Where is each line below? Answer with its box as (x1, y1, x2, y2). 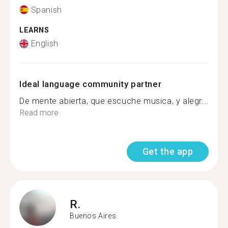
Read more (19, 108, 59, 118)
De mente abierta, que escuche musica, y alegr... (19, 96, 209, 106)
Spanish (31, 5, 62, 15)
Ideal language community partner (19, 79, 162, 89)
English (31, 39, 59, 48)
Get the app (142, 146, 193, 157)
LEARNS (19, 25, 49, 35)
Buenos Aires (70, 211, 117, 220)
